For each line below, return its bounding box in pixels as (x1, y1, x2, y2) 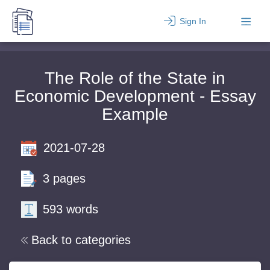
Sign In (179, 16, 206, 26)
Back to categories (31, 233, 131, 246)
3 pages (43, 172, 86, 185)
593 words (43, 202, 98, 216)
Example (102, 105, 168, 124)
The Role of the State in (45, 69, 225, 87)
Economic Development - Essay (14, 87, 256, 105)
